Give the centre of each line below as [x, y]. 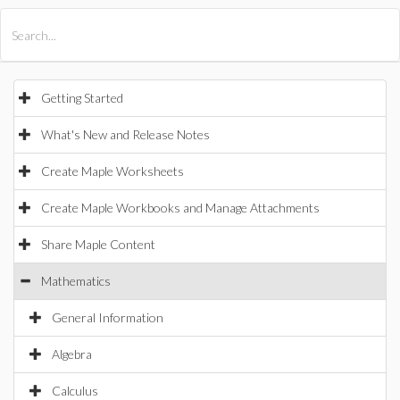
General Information [108, 317]
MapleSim [193, 25]
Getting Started [82, 98]
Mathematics [76, 281]
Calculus [75, 391]
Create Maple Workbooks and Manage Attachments [180, 208]
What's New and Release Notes [125, 134]
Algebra [72, 354]
